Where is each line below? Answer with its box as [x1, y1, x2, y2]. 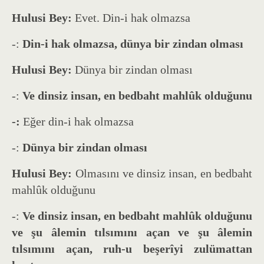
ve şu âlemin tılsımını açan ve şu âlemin [12, 225, 252, 239]
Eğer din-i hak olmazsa [23, 114, 134, 128]
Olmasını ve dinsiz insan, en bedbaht [75, 166, 253, 180]
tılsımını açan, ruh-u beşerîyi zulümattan [12, 242, 252, 255]
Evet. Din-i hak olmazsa [75, 11, 190, 24]
